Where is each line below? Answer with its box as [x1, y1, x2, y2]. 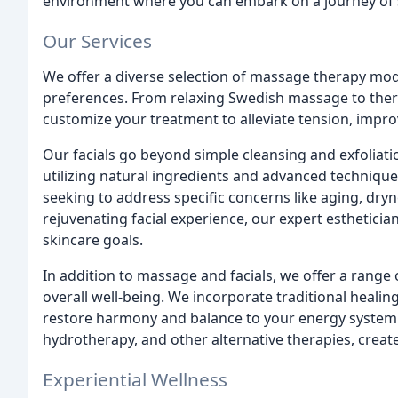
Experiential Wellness [43, 366, 227, 392]
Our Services [43, 28, 152, 53]
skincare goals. [43, 229, 143, 250]
